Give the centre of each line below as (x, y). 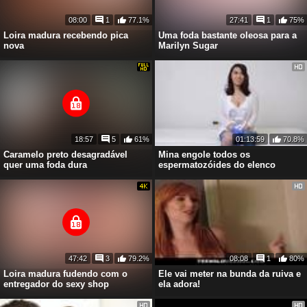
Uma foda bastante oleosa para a (228, 36)
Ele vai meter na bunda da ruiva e (230, 273)
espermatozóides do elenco (217, 165)
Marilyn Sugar (188, 46)
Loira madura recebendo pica (66, 36)
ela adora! (179, 284)
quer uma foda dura (45, 165)
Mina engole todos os (204, 155)
